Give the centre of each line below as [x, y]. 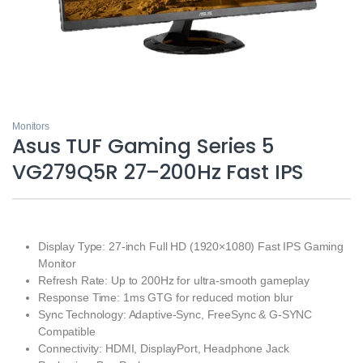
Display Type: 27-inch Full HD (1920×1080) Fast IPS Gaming [191, 246]
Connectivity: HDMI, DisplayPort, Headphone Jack [164, 348]
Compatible [67, 331]
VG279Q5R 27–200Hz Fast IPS [158, 172]
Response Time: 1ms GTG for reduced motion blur [166, 297]
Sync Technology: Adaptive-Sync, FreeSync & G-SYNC [175, 314]
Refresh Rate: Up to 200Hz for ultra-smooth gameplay [174, 280]
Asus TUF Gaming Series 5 [143, 146]
